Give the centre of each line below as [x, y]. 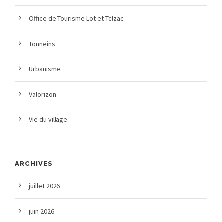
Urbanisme [45, 69]
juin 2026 [41, 211]
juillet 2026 [44, 186]
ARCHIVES [34, 164]
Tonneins [42, 44]
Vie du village [48, 120]
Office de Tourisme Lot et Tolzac [76, 19]
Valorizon [42, 94]
